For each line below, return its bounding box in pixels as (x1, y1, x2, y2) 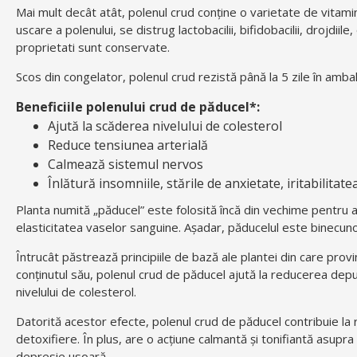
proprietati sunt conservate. (16, 39, 170, 56)
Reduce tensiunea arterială (48, 136, 208, 155)
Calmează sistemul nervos (48, 155, 203, 174)
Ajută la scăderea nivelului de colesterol (48, 117, 282, 135)
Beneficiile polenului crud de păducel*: (16, 98, 260, 116)
